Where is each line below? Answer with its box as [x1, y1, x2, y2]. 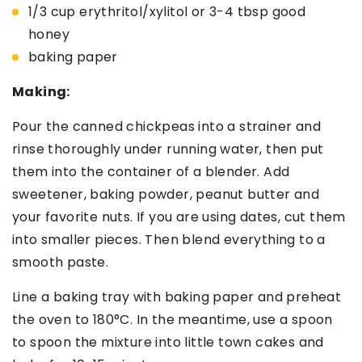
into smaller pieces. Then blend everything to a [12, 229, 326, 249]
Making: [12, 82, 70, 101]
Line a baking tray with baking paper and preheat [12, 287, 342, 306]
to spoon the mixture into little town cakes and [12, 332, 324, 351]
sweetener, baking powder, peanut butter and [12, 184, 320, 204]
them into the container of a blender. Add [12, 162, 290, 181]
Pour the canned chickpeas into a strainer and [12, 116, 321, 136]
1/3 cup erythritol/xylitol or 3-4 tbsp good [28, 2, 306, 21]
